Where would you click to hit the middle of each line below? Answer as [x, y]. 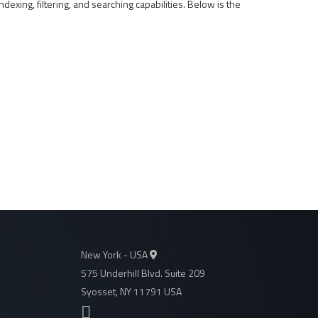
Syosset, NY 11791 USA [131, 291]
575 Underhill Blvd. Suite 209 [143, 273]
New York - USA [115, 254]
